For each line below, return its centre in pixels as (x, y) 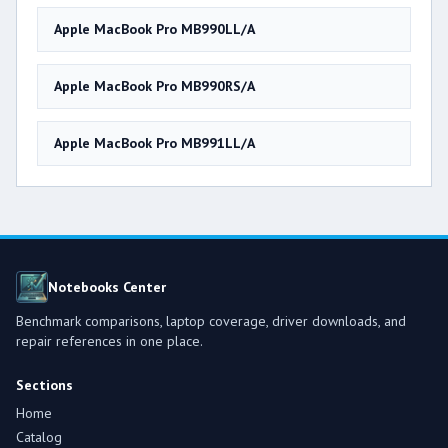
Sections (44, 385)
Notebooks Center (107, 287)
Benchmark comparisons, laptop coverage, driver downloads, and (211, 321)
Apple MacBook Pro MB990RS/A (154, 86)
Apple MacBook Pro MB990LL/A (154, 29)
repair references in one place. (109, 341)
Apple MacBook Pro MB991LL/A (154, 143)
